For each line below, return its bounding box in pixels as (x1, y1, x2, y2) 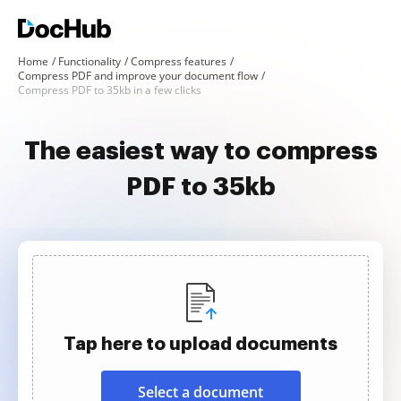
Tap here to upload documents (64, 335, 337, 353)
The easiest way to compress (23, 139, 378, 164)
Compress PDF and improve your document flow (18, 68, 258, 83)
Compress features (131, 54, 226, 69)
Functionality (58, 54, 121, 69)
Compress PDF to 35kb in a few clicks (18, 82, 201, 98)
